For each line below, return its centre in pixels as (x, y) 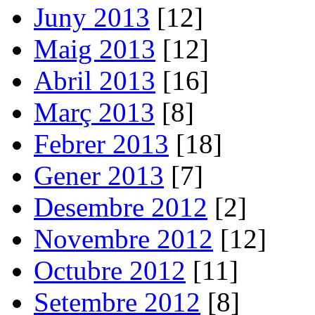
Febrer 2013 (101, 143)
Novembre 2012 (123, 238)
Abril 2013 (95, 80)
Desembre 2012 (121, 207)
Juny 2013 (92, 17)
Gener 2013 (99, 175)
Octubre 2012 (110, 270)
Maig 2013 (95, 49)
